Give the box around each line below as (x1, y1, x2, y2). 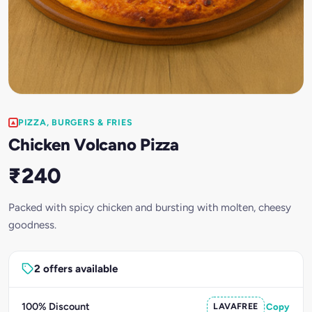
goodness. (8, 218, 56, 231)
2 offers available (33, 263, 118, 276)
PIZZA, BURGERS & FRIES (18, 117, 133, 127)
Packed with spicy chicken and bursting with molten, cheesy (8, 201, 291, 214)
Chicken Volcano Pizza (8, 134, 179, 155)
